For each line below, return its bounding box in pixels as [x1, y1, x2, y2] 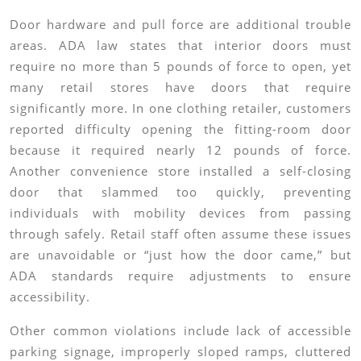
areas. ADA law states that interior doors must [10, 37, 351, 53]
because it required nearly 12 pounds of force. [10, 142, 351, 158]
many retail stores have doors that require [10, 79, 351, 95]
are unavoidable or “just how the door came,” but [10, 247, 351, 263]
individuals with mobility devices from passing [10, 205, 351, 221]
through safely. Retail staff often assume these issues [10, 226, 351, 242]
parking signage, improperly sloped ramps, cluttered [10, 343, 351, 359]
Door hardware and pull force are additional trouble [10, 16, 351, 32]
